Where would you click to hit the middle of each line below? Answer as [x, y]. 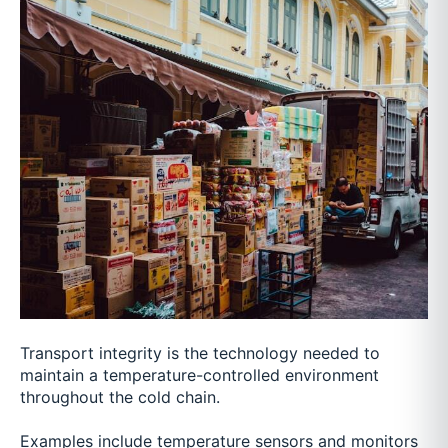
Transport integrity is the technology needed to [200, 352]
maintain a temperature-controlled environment [199, 374]
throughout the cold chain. [120, 396]
